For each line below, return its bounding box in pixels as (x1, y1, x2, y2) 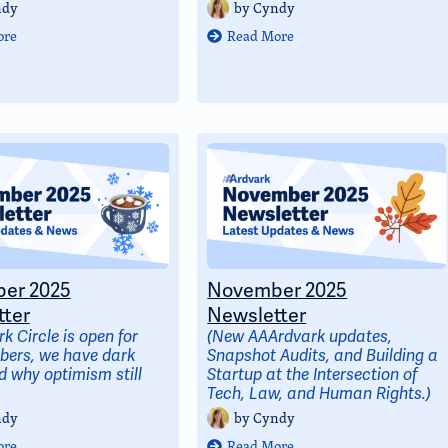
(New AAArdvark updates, (207, 327, 393, 347)
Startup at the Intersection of (207, 365, 418, 385)
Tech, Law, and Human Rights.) (207, 384, 432, 404)
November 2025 (207, 277, 348, 303)
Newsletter (207, 302, 307, 328)
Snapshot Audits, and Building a (207, 346, 439, 366)
